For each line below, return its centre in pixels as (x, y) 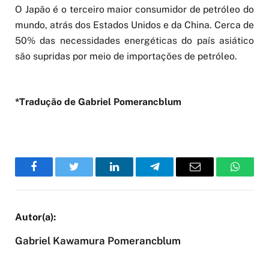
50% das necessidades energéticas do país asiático (134, 41)
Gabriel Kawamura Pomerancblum (98, 241)
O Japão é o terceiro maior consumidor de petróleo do (134, 10)
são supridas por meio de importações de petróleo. (126, 56)
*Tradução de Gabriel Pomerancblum (98, 102)
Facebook (54, 176)
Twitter (89, 176)
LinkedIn (133, 176)
